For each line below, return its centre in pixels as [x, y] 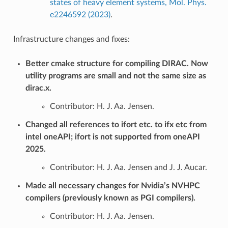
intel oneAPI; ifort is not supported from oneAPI [112, 137]
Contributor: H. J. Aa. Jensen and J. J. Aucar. [128, 167]
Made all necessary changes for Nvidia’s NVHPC [112, 186]
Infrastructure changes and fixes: [71, 39]
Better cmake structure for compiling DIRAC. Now [117, 63]
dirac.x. [38, 88]
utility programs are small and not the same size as [116, 76]
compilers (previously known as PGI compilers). [110, 198]
